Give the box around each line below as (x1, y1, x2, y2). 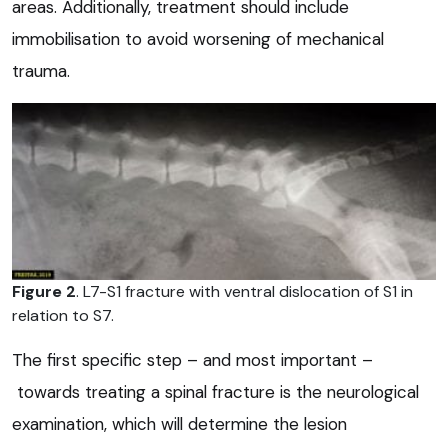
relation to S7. (12, 304, 114, 326)
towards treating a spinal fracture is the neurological (12, 380, 419, 403)
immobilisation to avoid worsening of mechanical (12, 27, 384, 50)
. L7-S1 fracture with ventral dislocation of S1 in (76, 280, 413, 302)
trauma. (12, 59, 70, 82)
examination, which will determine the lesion (12, 412, 347, 435)
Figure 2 (12, 280, 76, 302)
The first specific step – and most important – (12, 348, 373, 371)
